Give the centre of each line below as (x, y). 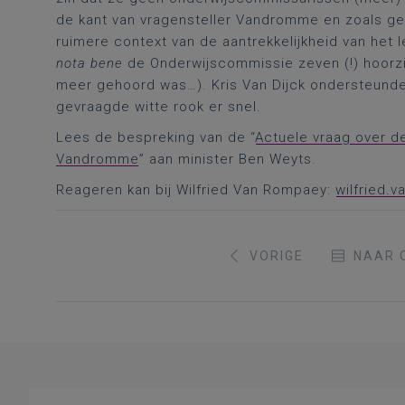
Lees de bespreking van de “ (155, 137)
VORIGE (276, 256)
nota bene (89, 63)
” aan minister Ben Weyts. (228, 159)
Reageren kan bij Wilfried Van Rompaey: (196, 190)
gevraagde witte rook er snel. (159, 107)
